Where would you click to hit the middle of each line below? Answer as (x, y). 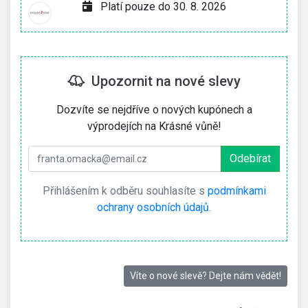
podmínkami (236, 191)
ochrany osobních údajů (153, 207)
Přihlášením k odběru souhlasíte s (125, 191)
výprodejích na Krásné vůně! (154, 126)
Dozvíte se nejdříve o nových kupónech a (154, 110)
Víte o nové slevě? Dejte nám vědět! (206, 276)
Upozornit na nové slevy (163, 81)
